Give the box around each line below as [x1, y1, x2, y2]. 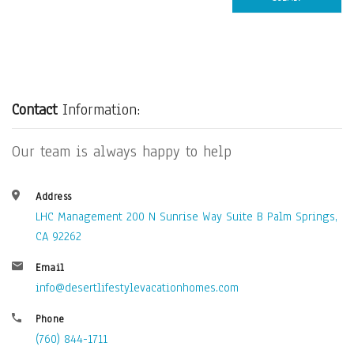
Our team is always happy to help [12, 141, 232, 162]
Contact [12, 100, 62, 120]
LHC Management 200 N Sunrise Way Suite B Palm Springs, [36, 209, 337, 224]
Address [36, 190, 72, 204]
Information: [62, 100, 140, 120]
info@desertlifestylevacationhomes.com [36, 280, 239, 296]
